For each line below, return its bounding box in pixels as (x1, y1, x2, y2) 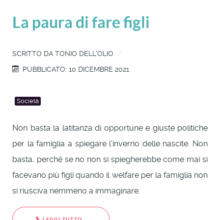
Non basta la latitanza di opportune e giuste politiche (12, 123, 208, 133)
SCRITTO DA (12, 49, 55, 57)
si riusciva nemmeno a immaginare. (12, 186, 140, 195)
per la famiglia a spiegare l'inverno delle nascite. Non (12, 138, 208, 148)
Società (17, 97, 39, 105)
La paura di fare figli (12, 13, 150, 31)
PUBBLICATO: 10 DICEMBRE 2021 (23, 65, 130, 73)
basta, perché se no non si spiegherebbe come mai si (12, 154, 208, 164)
